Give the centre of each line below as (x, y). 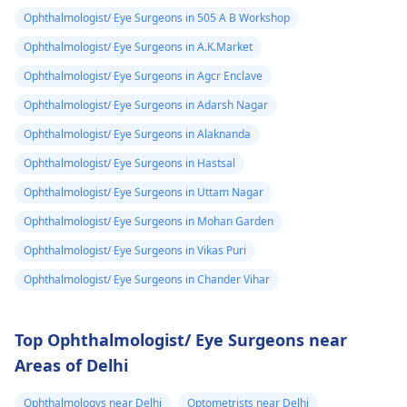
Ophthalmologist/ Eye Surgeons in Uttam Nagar (144, 192)
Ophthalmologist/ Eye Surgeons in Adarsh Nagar (146, 105)
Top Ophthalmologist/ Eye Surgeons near (181, 340)
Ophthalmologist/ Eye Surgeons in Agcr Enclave (143, 76)
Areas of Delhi (71, 365)
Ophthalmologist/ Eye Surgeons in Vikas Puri (135, 250)
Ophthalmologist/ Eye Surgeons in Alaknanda (137, 134)
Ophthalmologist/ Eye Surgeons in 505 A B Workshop (157, 18)
